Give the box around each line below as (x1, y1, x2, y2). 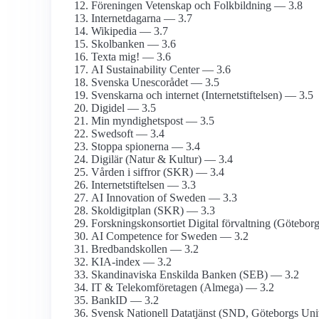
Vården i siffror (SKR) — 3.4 (91, 166, 224, 179)
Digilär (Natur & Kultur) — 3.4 (91, 153, 233, 166)
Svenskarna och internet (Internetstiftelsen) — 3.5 (91, 89, 313, 102)
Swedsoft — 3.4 (91, 127, 164, 140)
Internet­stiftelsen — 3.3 (91, 179, 196, 192)
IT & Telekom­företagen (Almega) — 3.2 (91, 281, 274, 294)
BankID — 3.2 (91, 294, 159, 307)
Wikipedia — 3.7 (91, 25, 168, 38)
